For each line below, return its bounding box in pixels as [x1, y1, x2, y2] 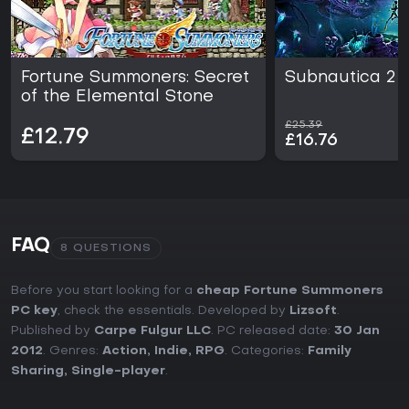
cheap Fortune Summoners [196, 285, 383, 298]
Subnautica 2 [285, 70, 396, 87]
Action [102, 345, 147, 358]
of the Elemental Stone [21, 89, 214, 106]
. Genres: [43, 345, 102, 358]
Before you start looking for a [11, 285, 196, 298]
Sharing [11, 365, 64, 378]
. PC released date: [211, 325, 334, 338]
